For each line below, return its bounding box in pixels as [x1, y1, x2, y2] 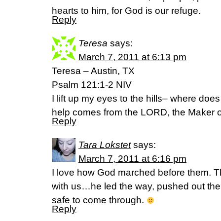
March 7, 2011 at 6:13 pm [78, 51, 186, 62]
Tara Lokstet [78, 139, 131, 150]
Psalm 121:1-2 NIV [52, 79, 132, 90]
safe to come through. [52, 194, 147, 205]
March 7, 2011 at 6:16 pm [78, 153, 186, 164]
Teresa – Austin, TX [52, 65, 135, 76]
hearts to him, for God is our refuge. [52, 5, 201, 16]
